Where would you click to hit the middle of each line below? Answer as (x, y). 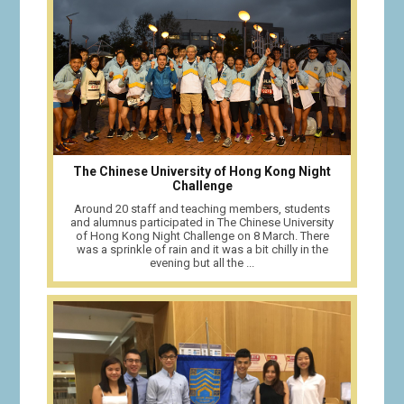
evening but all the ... (202, 262)
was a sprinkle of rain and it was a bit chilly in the (202, 249)
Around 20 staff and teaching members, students (202, 208)
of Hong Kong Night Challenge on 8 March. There (202, 235)
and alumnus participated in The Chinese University (202, 222)
